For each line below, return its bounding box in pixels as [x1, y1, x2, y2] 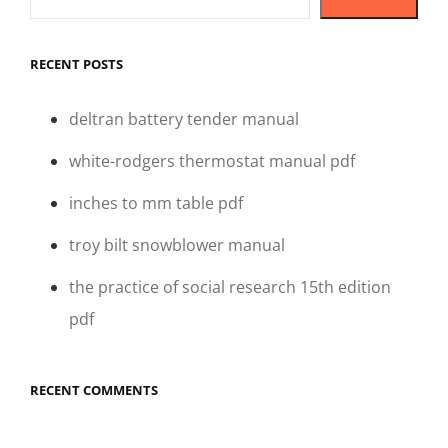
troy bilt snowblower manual [69, 234, 286, 257]
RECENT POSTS [30, 55, 123, 74]
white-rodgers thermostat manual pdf [69, 150, 356, 173]
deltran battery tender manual [69, 108, 300, 131]
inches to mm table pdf [69, 192, 244, 215]
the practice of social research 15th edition [69, 276, 392, 299]
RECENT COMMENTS [30, 381, 158, 400]
